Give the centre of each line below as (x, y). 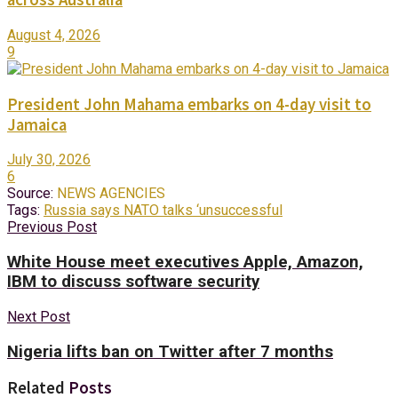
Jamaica (37, 124)
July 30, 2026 (49, 160)
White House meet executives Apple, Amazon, (185, 263)
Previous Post (52, 227)
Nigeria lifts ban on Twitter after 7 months (170, 351)
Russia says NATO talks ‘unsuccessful (163, 211)
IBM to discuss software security (133, 282)
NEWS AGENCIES (111, 194)
